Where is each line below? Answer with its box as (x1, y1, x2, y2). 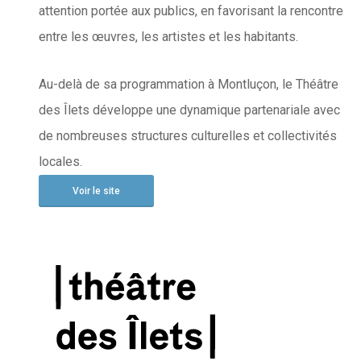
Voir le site (73, 185, 121, 197)
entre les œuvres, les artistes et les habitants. (39, 28, 299, 44)
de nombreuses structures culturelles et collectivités (39, 127, 338, 143)
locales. (39, 153, 83, 169)
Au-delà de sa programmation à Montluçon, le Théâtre (39, 76, 339, 92)
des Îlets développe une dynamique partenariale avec (39, 102, 341, 118)
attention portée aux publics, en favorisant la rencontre (39, 2, 344, 19)
